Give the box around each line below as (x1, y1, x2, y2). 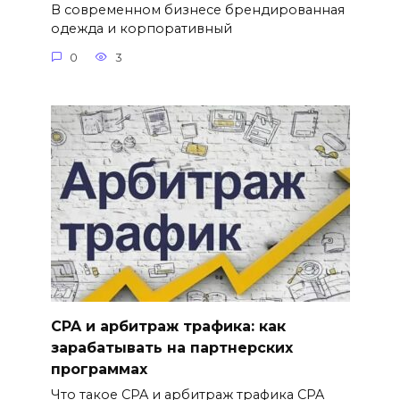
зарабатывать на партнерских (50, 338, 293, 356)
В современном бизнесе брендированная (50, 2, 345, 19)
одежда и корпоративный (50, 21, 232, 37)
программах (50, 360, 147, 378)
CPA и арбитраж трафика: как (50, 317, 286, 335)
